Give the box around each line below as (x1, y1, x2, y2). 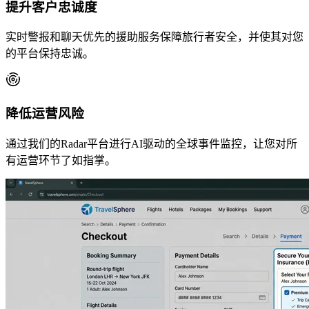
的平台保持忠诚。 (6, 48, 94, 60)
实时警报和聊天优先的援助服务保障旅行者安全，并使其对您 (6, 31, 303, 43)
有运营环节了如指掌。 (6, 154, 116, 166)
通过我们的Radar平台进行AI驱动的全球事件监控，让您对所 (6, 137, 297, 150)
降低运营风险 (6, 106, 84, 121)
